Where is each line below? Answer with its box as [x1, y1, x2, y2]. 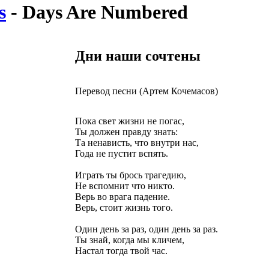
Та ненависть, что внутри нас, [75, 138, 199, 148]
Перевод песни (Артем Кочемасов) [75, 86, 218, 97]
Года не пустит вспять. [75, 148, 168, 159]
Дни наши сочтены [75, 48, 201, 64]
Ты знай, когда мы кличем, [75, 235, 184, 246]
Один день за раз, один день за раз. [75, 224, 218, 235]
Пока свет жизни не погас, [75, 116, 184, 127]
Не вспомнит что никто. [75, 181, 175, 192]
